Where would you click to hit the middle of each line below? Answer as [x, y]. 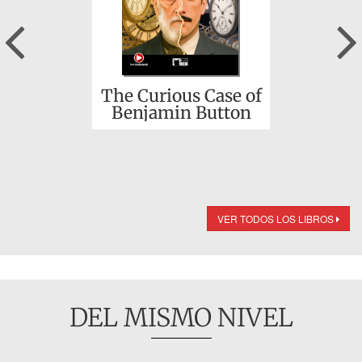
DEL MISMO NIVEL [181, 318]
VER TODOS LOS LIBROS [277, 219]
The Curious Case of [181, 95]
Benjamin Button [181, 112]
